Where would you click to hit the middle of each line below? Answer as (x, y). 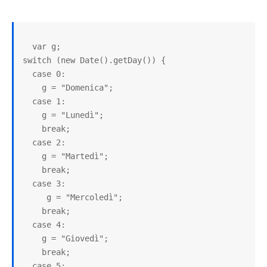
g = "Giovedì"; (32, 239)
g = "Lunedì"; (32, 115)
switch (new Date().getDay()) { (94, 60)
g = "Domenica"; (32, 88)
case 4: (27, 225)
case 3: (27, 184)
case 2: (27, 143)
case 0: (27, 74)
